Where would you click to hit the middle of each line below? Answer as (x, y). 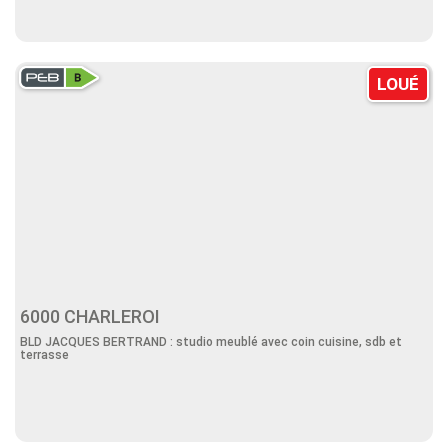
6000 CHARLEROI (94, 316)
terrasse (44, 355)
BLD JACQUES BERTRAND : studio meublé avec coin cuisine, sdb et (211, 342)
